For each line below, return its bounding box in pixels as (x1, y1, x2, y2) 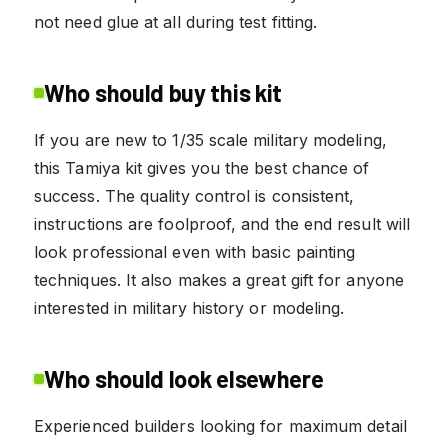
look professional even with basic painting (34, 241, 356, 262)
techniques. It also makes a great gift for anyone (34, 269, 404, 290)
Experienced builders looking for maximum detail (34, 415, 407, 436)
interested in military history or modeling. (34, 297, 345, 318)
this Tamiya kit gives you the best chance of (34, 157, 370, 178)
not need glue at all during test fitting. (34, 11, 318, 32)
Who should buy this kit (44, 77, 283, 107)
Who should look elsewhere (44, 363, 324, 393)
